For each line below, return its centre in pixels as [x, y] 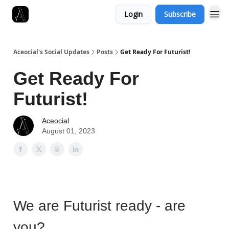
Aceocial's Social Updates [51, 52]
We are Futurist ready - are [99, 206]
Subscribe [180, 14]
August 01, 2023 [68, 131]
